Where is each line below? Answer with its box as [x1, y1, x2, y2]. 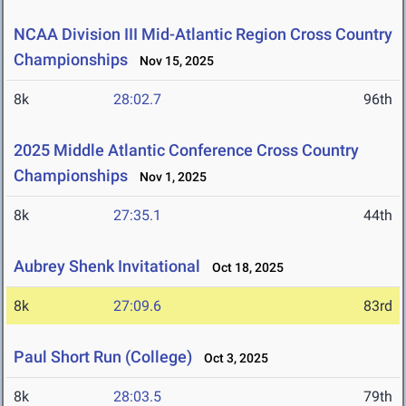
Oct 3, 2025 [196, 351, 268, 366]
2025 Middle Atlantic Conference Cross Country [14, 140, 359, 160]
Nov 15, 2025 [131, 53, 214, 69]
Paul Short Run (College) [14, 347, 192, 367]
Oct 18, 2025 [204, 260, 284, 275]
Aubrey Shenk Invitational [14, 256, 204, 276]
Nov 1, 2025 [131, 169, 207, 185]
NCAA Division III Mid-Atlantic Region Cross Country [14, 24, 392, 44]
